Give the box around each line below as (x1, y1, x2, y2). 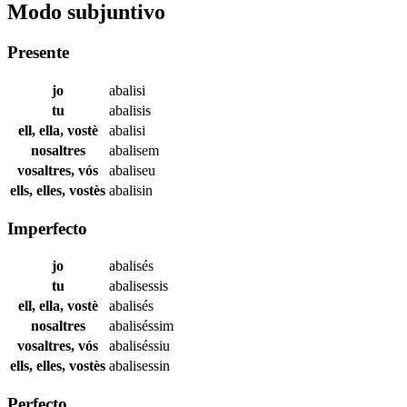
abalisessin (109, 358, 170, 374)
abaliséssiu (109, 338, 170, 354)
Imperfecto (7, 218, 87, 238)
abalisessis (109, 278, 168, 294)
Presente (7, 43, 69, 63)
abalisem (109, 142, 159, 158)
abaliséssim (109, 318, 174, 334)
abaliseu (109, 162, 155, 178)
